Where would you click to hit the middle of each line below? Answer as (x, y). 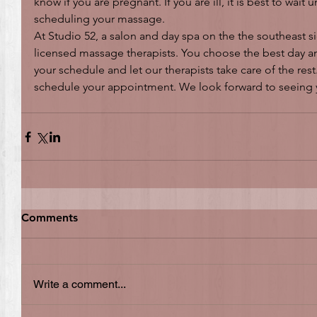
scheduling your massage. (99, 19)
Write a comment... (80, 284)
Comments (50, 218)
